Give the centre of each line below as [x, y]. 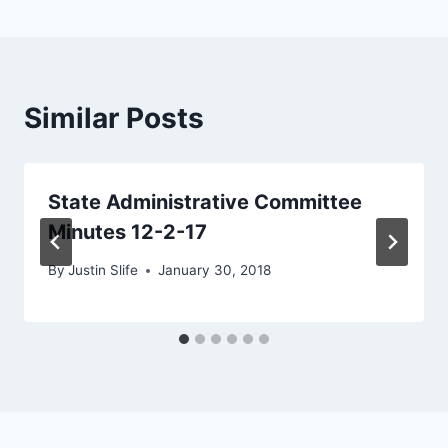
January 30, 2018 [215, 270]
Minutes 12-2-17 [127, 231]
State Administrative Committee [205, 201]
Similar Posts [114, 117]
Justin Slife [103, 270]
